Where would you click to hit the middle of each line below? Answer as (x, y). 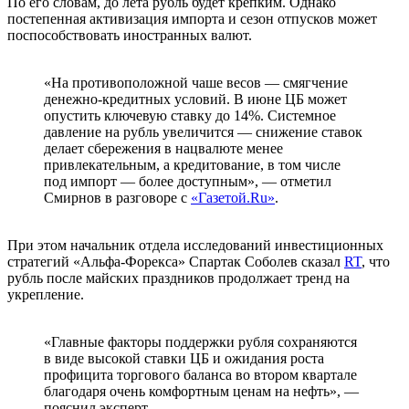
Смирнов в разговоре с (117, 198)
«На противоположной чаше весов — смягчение (196, 83)
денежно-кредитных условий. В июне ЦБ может (195, 100)
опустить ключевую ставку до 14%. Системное (190, 116)
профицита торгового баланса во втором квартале (200, 375)
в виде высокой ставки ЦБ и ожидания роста (184, 359)
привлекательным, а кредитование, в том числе (192, 165)
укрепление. (46, 295)
